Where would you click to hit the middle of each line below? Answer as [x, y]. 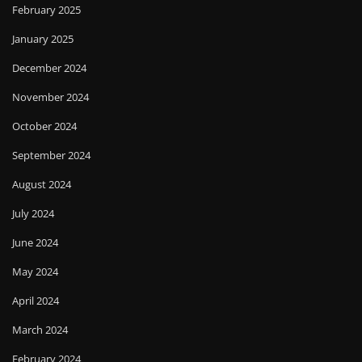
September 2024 [51, 155]
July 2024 [33, 213]
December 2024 [49, 68]
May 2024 [35, 271]
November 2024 [51, 97]
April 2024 [36, 301]
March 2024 [40, 330]
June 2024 [35, 242]
